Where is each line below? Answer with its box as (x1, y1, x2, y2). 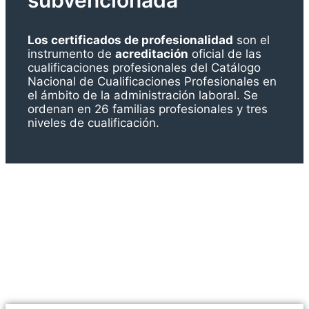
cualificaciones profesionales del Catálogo (28, 60, 261, 74)
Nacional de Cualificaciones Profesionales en (28, 74, 277, 88)
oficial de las (188, 46, 261, 61)
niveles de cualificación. (28, 115, 163, 130)
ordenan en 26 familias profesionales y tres (28, 101, 268, 116)
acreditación (115, 46, 188, 61)
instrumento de (28, 46, 115, 61)
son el (233, 32, 270, 47)
